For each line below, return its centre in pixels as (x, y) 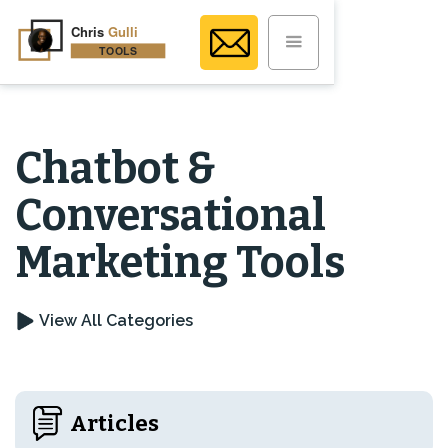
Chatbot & (115, 168)
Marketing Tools (180, 262)
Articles (114, 423)
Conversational (170, 215)
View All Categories (116, 320)
